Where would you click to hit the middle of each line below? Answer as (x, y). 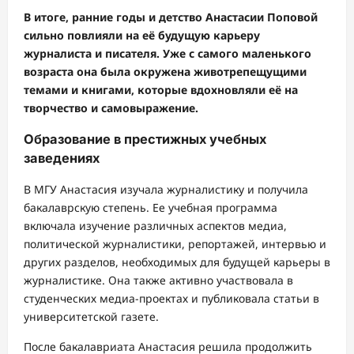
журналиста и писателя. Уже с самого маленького (168, 53)
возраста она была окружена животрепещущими (165, 71)
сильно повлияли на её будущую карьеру (142, 35)
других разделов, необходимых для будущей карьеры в (177, 262)
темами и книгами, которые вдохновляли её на (161, 89)
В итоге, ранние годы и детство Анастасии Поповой (171, 17)
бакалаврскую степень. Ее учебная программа (151, 208)
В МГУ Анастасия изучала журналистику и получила (166, 190)
